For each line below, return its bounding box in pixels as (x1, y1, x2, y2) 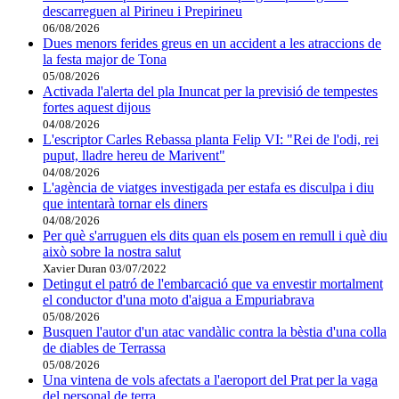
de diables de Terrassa (43, 339, 166, 355)
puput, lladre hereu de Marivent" (43, 147, 225, 163)
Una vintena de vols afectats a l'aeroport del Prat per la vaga (43, 371, 378, 387)
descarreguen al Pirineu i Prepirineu (43, 3, 242, 19)
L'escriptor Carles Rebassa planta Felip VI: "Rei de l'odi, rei (43, 131, 379, 147)
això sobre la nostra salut (43, 243, 181, 259)
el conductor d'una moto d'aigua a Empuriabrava (43, 291, 314, 307)
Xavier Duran (43, 261, 107, 275)
